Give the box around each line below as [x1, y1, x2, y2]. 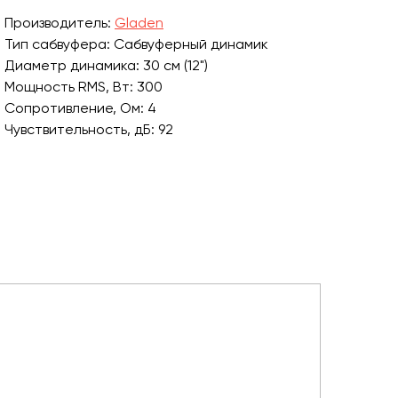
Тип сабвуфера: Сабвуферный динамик [4, 36, 268, 52]
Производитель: [4, 14, 115, 31]
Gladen [115, 14, 163, 31]
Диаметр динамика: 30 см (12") [4, 57, 208, 74]
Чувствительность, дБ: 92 [4, 121, 173, 138]
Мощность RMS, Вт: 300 [4, 78, 163, 95]
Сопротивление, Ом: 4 [4, 99, 156, 116]
